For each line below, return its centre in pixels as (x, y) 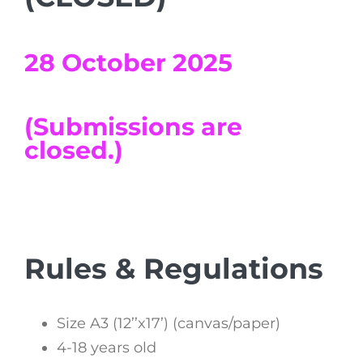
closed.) (74, 149)
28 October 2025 (132, 62)
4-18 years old (107, 348)
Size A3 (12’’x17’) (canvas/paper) (169, 324)
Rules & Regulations (174, 269)
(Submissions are (133, 126)
